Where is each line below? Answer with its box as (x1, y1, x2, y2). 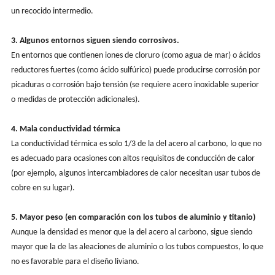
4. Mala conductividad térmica (10, 124, 120, 134)
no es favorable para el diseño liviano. (10, 257, 139, 266)
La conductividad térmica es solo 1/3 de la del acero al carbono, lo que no (10, 139, 261, 149)
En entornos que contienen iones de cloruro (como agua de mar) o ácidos (10, 50, 260, 60)
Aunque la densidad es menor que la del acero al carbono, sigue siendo (10, 227, 252, 237)
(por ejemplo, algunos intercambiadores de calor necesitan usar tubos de (10, 168, 260, 178)
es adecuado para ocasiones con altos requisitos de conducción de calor (10, 153, 255, 163)
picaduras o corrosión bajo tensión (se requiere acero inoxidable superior (10, 80, 259, 90)
